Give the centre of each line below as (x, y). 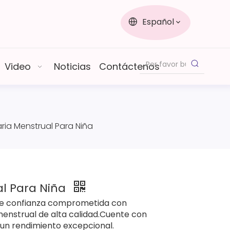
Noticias (72, 66)
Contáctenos (129, 66)
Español (158, 22)
